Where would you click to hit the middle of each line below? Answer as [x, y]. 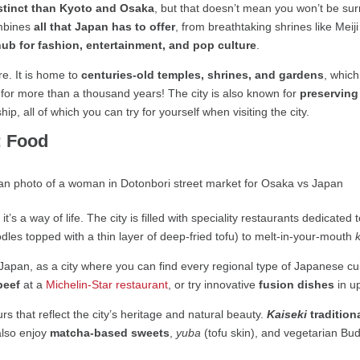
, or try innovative [214, 285]
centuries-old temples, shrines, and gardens [203, 75]
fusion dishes [297, 285]
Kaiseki [287, 315]
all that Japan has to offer [105, 27]
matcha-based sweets [110, 333]
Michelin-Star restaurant [107, 285]
